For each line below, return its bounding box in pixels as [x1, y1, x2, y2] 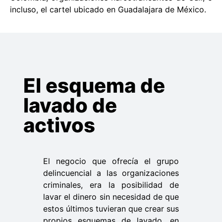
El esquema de [23, 73, 165, 98]
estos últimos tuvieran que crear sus [43, 203, 179, 214]
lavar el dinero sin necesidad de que [43, 191, 179, 202]
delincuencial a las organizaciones [43, 167, 179, 178]
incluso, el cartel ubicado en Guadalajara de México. [10, 4, 206, 15]
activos [23, 112, 95, 137]
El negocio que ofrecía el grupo [43, 156, 179, 166]
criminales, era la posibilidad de [43, 179, 179, 190]
